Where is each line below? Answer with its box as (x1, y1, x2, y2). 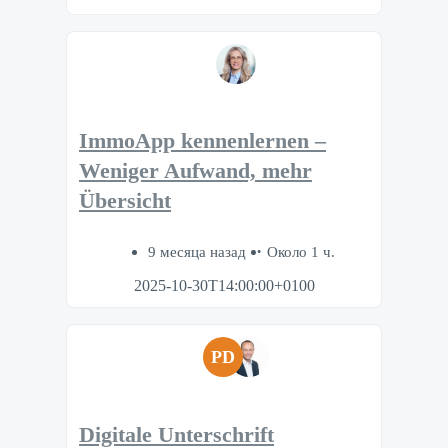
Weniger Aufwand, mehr (79, 159, 312, 184)
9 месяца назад (147, 243, 250, 261)
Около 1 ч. (266, 243, 335, 261)
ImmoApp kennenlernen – (79, 129, 326, 154)
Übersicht (79, 189, 171, 214)
